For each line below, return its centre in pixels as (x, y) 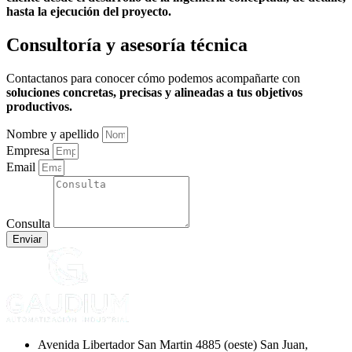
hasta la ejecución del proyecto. (89, 12)
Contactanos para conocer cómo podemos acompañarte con (153, 79)
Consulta (30, 224)
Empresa (29, 151)
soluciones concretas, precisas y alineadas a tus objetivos (154, 93)
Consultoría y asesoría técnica (127, 45)
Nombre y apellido (54, 134)
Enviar (27, 240)
